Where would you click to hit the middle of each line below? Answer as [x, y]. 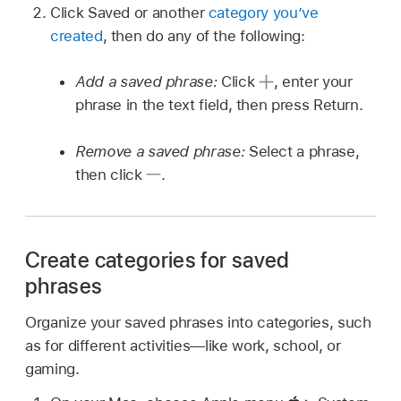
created [77, 35]
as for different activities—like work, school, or [183, 345]
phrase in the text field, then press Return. [219, 105]
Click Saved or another [129, 12]
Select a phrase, [302, 151]
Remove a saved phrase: [160, 151]
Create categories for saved [158, 260]
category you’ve [263, 12]
